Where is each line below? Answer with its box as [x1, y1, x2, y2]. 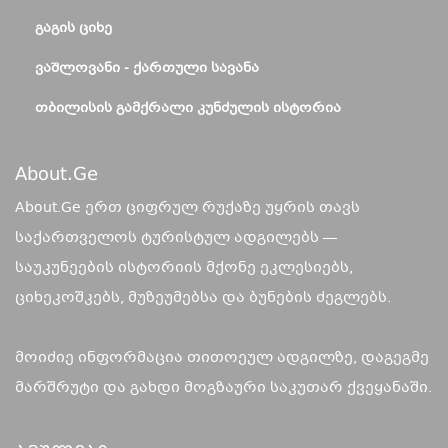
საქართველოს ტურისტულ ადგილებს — [15, 227, 337, 249]
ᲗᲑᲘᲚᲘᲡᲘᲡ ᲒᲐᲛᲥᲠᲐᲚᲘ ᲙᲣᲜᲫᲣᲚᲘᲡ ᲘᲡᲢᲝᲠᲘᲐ [35, 99, 341, 119]
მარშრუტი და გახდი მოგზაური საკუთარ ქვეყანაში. [15, 377, 432, 399]
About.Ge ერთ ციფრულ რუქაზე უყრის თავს [15, 197, 360, 219]
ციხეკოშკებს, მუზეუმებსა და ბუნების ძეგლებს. [15, 287, 391, 309]
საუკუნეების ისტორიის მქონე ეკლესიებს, [15, 257, 353, 279]
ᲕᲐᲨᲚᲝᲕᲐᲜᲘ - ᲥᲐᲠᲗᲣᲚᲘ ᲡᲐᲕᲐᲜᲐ [35, 59, 259, 79]
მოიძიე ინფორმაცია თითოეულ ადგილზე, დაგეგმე [15, 347, 429, 369]
